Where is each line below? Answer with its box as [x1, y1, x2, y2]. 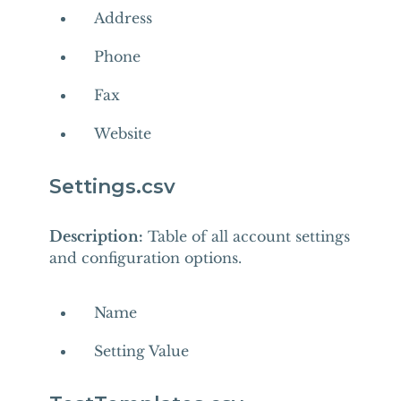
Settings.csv [48, 175, 175, 199]
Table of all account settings [142, 227, 350, 245]
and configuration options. [48, 249, 242, 267]
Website [93, 124, 151, 142]
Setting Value [93, 342, 189, 360]
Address [93, 9, 152, 27]
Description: [48, 227, 143, 245]
